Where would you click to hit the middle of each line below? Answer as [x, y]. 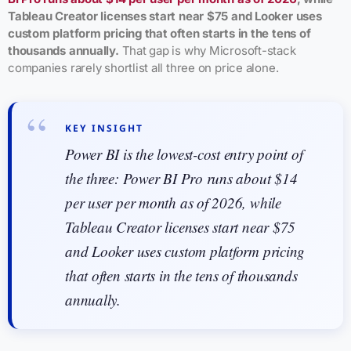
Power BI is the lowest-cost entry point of [184, 154]
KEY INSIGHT [104, 128]
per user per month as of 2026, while [173, 202]
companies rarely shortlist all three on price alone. [143, 67]
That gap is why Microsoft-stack [207, 50]
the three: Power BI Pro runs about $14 [181, 178]
